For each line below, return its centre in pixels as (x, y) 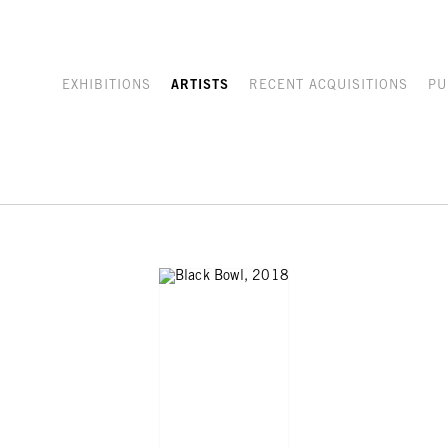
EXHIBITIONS (106, 86)
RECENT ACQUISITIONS (328, 86)
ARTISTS (200, 86)
